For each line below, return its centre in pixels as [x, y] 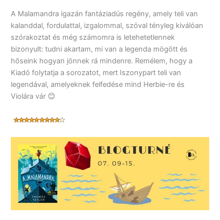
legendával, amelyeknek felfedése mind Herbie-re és [98, 84]
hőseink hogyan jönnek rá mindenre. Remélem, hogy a [102, 61]
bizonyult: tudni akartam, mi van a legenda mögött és [99, 49]
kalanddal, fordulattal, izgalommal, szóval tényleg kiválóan [107, 25]
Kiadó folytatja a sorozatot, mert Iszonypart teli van [96, 72]
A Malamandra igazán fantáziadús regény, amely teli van [105, 14]
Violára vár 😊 [33, 96]
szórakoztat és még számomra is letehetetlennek [93, 37]
